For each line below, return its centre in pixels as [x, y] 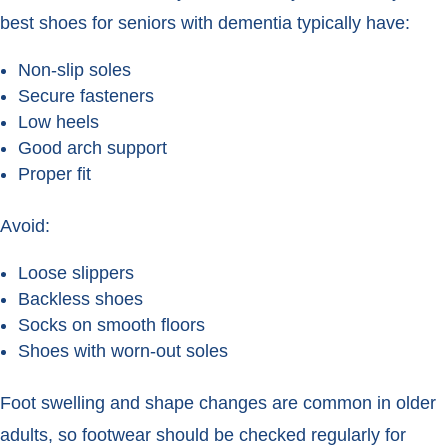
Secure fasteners [86, 96]
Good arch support [92, 148]
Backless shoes [80, 299]
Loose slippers [76, 273]
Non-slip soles [74, 70]
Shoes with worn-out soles [123, 351]
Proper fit [54, 174]
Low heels [58, 122]
